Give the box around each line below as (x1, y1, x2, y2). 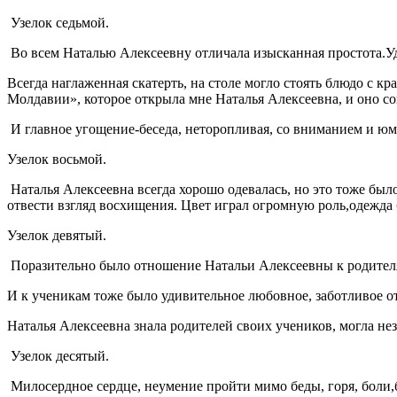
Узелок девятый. (7, 227, 106, 243)
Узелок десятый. (11, 347, 109, 363)
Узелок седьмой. (7, 14, 109, 30)
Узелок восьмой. (7, 151, 106, 167)
